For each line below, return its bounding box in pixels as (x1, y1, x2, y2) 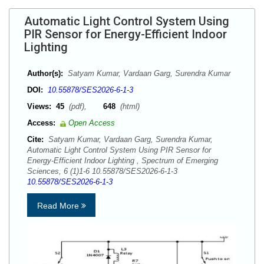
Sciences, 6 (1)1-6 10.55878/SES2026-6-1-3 (27, 167, 182, 176)
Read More (37, 201, 81, 210)
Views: (27, 102, 51, 111)
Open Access (68, 118, 115, 127)
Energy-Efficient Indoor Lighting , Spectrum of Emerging (27, 156, 218, 165)
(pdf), (67, 102, 103, 111)
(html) (118, 102, 140, 111)
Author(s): (27, 69, 63, 78)
